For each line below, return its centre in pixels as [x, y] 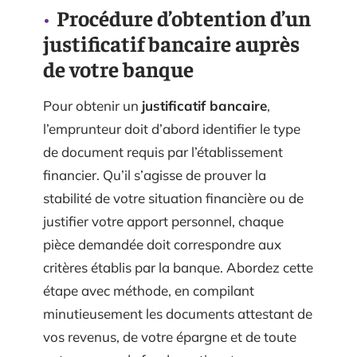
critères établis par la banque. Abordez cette [178, 267]
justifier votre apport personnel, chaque [163, 221]
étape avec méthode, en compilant [149, 290]
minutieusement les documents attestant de [178, 314]
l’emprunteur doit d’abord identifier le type [172, 129]
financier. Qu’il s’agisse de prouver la [155, 175]
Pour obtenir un [92, 106]
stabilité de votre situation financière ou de [173, 198]
